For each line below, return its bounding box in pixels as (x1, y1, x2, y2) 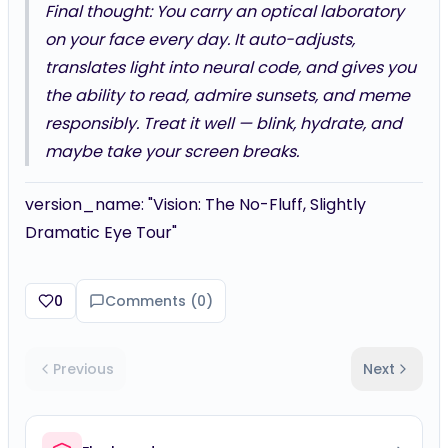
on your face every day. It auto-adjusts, (45, 28, 355, 51)
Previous (53, 359, 114, 379)
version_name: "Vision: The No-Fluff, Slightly (25, 193, 366, 216)
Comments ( (105, 291, 197, 311)
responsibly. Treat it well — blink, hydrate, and (45, 112, 402, 135)
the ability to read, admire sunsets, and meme (45, 84, 410, 107)
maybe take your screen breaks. (45, 140, 299, 163)
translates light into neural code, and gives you (45, 56, 416, 79)
